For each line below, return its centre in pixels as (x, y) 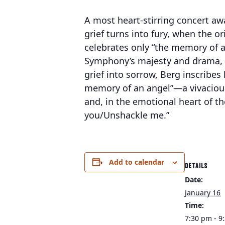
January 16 (203, 193)
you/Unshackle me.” (128, 115)
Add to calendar (136, 162)
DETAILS (196, 166)
